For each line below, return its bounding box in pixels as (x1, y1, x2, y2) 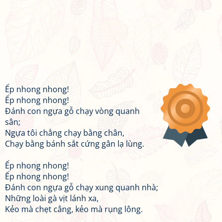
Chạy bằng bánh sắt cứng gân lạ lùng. (5, 138, 144, 149)
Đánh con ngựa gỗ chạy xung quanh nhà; (5, 182, 158, 193)
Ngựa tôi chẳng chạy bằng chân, (5, 127, 124, 138)
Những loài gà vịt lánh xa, (5, 193, 99, 204)
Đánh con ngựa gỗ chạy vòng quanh (5, 106, 140, 116)
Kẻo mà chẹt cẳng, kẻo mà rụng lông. (5, 204, 143, 215)
